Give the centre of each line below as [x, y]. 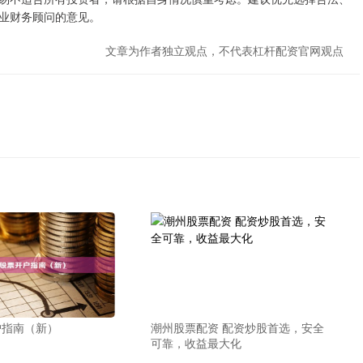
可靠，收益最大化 [196, 343]
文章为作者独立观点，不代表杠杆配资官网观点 [224, 50]
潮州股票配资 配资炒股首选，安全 [237, 327]
